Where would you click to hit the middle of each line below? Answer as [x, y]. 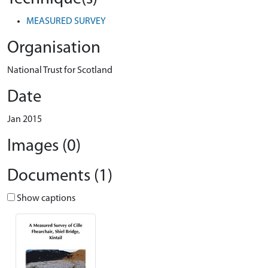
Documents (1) [60, 176]
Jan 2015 [25, 120]
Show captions [45, 199]
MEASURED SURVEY [66, 22]
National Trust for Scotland [60, 71]
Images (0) [44, 146]
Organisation [54, 48]
